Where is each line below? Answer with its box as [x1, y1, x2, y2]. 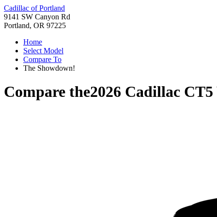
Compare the [4, 83, 90, 101]
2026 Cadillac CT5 [90, 83, 213, 101]
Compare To [23, 55, 62, 63]
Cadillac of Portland [4, 4, 65, 12]
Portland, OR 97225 [4, 21, 66, 30]
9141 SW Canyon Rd [4, 13, 70, 21]
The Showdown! [23, 64, 75, 72]
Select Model [23, 46, 63, 55]
